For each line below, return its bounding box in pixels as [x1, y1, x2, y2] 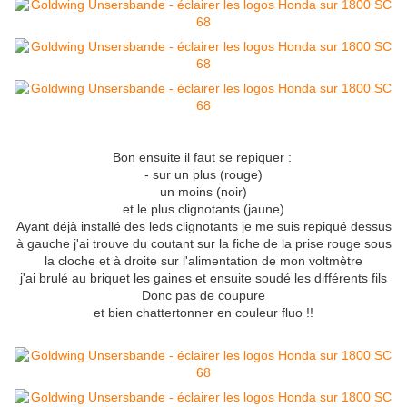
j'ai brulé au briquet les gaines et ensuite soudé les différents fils [20, 271, 387, 286]
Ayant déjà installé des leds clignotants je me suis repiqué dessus [15, 219, 392, 234]
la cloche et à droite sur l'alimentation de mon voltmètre [45, 253, 362, 269]
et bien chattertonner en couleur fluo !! [94, 305, 313, 321]
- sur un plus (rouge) [144, 167, 263, 183]
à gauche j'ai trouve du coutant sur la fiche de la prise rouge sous [15, 236, 392, 252]
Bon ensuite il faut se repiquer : [112, 150, 295, 165]
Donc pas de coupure [142, 288, 265, 303]
